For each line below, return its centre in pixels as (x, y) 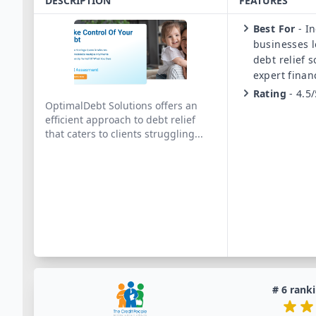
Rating (269, 93)
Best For (274, 29)
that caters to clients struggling (120, 134)
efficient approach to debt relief (120, 120)
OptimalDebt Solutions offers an (121, 105)
